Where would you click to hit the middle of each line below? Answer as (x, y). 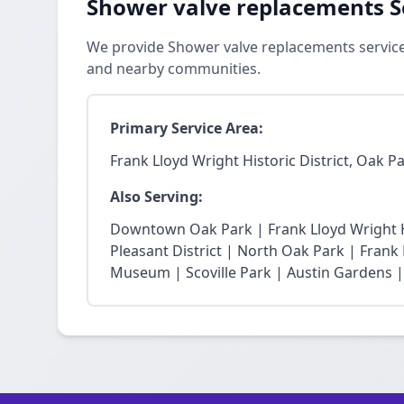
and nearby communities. (174, 69)
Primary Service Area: (187, 128)
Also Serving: (156, 197)
